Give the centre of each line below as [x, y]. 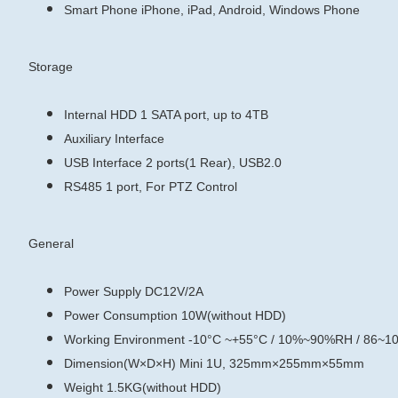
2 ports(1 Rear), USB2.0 [214, 163]
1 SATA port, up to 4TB [204, 115]
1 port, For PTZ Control [171, 187]
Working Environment [124, 339]
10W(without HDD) [234, 315]
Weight [84, 387]
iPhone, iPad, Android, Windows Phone [251, 10]
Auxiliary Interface [114, 139]
